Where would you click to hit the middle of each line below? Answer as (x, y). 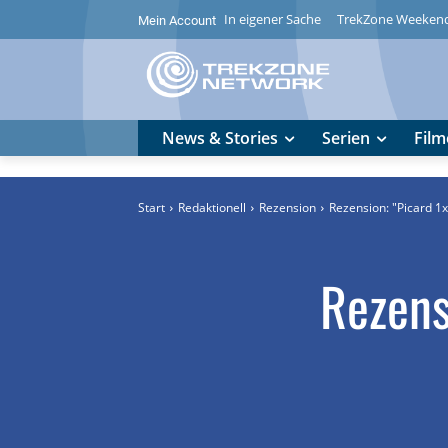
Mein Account (177, 20)
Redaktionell (212, 208)
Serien (346, 138)
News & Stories (220, 138)
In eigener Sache (272, 19)
